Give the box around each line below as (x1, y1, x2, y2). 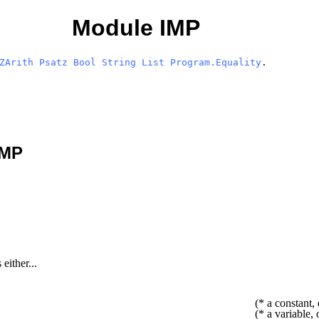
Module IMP (71, 15, 200, 41)
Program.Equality (170, 56, 262, 68)
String (102, 56, 137, 68)
